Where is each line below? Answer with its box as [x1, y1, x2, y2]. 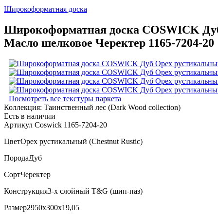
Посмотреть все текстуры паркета [9, 94, 121, 103]
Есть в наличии [4, 111, 55, 120]
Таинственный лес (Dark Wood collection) [44, 103, 181, 111]
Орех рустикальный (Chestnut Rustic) [20, 137, 143, 145]
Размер [4, 203, 27, 212]
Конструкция [4, 186, 48, 195]
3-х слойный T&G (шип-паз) [48, 186, 143, 195]
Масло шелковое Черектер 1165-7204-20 [4, 36, 214, 49]
